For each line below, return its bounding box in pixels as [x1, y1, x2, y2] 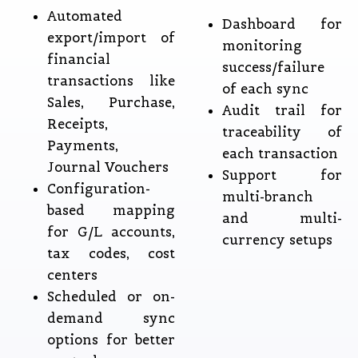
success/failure [222, 59, 325, 77]
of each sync [222, 81, 309, 98]
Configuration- [47, 181, 151, 198]
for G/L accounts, [47, 224, 175, 241]
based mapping [47, 202, 175, 220]
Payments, [47, 137, 119, 155]
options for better [47, 332, 175, 349]
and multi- [222, 210, 342, 228]
